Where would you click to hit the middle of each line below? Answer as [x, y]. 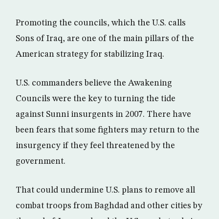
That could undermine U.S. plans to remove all [105, 190]
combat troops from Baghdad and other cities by [109, 206]
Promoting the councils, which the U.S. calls [101, 23]
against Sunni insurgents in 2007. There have [103, 114]
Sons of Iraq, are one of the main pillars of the [105, 39]
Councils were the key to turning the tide [96, 99]
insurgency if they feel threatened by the [95, 146]
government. [41, 161]
